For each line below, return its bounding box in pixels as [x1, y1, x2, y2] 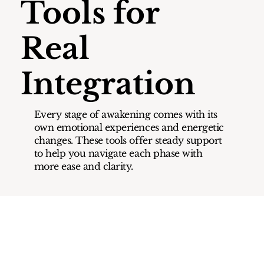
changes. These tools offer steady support [34, 134, 222, 146]
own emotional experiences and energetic [34, 121, 224, 133]
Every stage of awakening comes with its [34, 108, 217, 120]
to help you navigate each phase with [34, 147, 203, 159]
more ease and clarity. [34, 160, 134, 172]
